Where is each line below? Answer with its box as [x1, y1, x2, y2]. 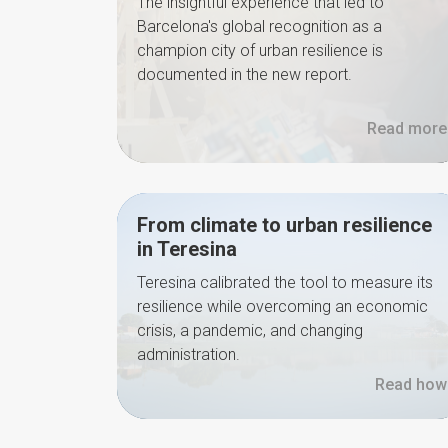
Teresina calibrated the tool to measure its [137, 273, 433, 292]
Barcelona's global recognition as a [137, 17, 382, 36]
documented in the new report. [137, 65, 352, 84]
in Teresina [137, 237, 237, 261]
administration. [137, 345, 240, 364]
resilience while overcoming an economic [137, 297, 428, 316]
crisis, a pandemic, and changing [137, 321, 363, 340]
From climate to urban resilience [137, 213, 432, 237]
